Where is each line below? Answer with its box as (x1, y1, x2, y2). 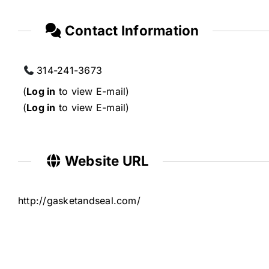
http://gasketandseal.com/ (17, 194, 141, 207)
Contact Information (61, 22, 199, 39)
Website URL (61, 152, 150, 169)
